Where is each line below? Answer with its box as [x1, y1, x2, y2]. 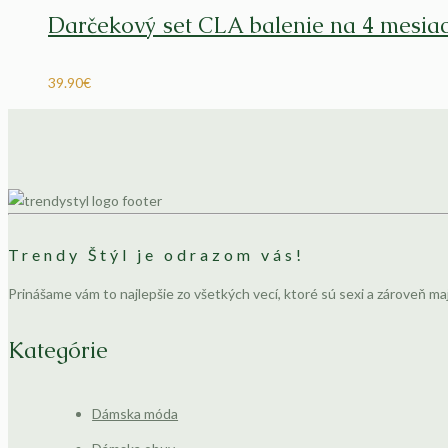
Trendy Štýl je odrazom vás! [8, 244, 305, 264]
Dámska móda [92, 405, 179, 423]
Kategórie [8, 335, 108, 365]
